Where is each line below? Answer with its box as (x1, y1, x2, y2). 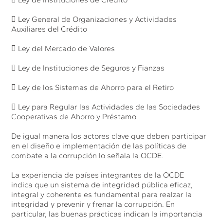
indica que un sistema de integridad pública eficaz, (11, 180, 193, 189)
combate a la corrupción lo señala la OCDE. (11, 150, 164, 160)
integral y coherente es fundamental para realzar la (11, 189, 192, 199)
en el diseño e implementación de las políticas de (11, 141, 187, 150)
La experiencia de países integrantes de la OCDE (11, 170, 184, 180)
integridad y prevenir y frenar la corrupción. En (11, 199, 175, 209)
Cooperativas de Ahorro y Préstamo (11, 111, 137, 121)
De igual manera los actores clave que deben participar (11, 131, 207, 141)
